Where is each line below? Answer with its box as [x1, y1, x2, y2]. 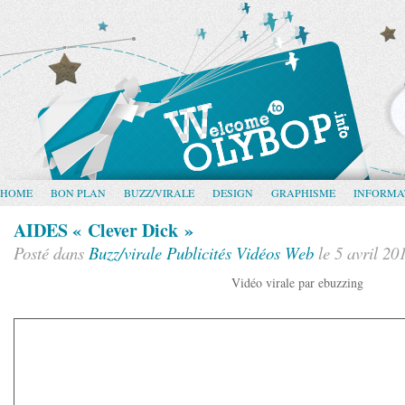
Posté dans [14, 241, 89, 264]
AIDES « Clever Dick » [14, 217, 193, 243]
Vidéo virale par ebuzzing [231, 274, 363, 291]
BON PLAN [51, 185, 106, 200]
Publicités [166, 241, 231, 264]
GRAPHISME [271, 185, 335, 200]
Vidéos [236, 241, 280, 264]
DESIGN [212, 185, 253, 200]
